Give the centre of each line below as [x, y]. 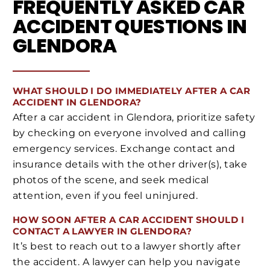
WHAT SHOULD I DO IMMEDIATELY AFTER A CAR [132, 90]
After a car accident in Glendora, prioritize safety [134, 117]
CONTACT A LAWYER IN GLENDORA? [102, 231]
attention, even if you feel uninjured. [105, 195]
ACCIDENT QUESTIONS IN [130, 27]
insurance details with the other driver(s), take [130, 164]
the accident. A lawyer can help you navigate [127, 262]
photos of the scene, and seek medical [111, 180]
